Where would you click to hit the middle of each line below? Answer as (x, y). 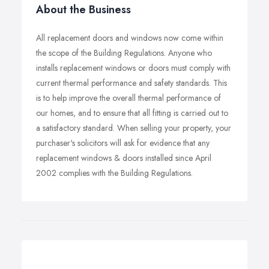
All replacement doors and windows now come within (130, 38)
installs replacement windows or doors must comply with (133, 68)
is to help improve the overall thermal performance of (128, 98)
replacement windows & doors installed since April (124, 158)
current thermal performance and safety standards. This (131, 83)
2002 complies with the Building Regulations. (114, 173)
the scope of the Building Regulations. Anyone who (124, 53)
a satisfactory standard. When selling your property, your (134, 128)
